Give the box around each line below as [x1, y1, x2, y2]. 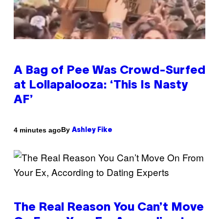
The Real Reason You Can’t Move [14, 202, 204, 214]
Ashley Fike [72, 127, 112, 134]
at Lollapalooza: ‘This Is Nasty [14, 80, 188, 91]
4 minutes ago [14, 126, 61, 134]
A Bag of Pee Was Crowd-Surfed [14, 66, 205, 77]
